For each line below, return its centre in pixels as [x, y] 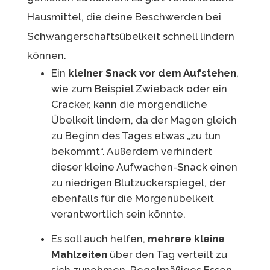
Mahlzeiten [79, 255]
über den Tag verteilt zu [167, 255]
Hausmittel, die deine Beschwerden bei [124, 17]
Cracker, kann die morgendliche [129, 105]
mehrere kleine [186, 239]
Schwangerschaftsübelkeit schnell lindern [130, 36]
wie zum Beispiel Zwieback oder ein [139, 89]
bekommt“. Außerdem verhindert [131, 152]
